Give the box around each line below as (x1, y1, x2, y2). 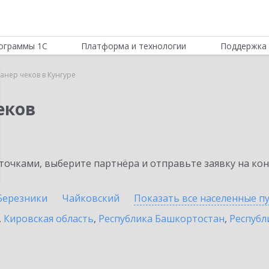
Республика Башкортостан (98, 212, 225, 225)
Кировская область (4, 212, 94, 225)
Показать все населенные (134, 192, 259, 205)
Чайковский (62, 192, 119, 205)
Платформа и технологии (81, 40, 187, 52)
